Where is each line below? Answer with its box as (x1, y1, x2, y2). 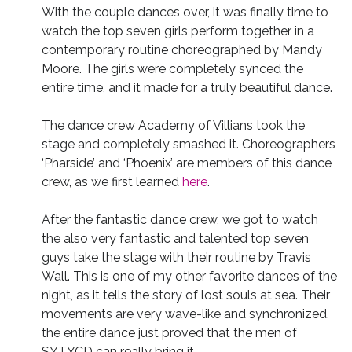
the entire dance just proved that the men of (41, 325, 297, 341)
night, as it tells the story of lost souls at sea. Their (41, 288, 330, 303)
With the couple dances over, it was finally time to (41, 5, 328, 20)
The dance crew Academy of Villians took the (41, 118, 305, 134)
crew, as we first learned (41, 174, 182, 190)
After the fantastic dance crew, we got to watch (41, 212, 318, 228)
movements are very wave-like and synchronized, (41, 306, 329, 322)
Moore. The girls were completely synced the (41, 61, 303, 77)
